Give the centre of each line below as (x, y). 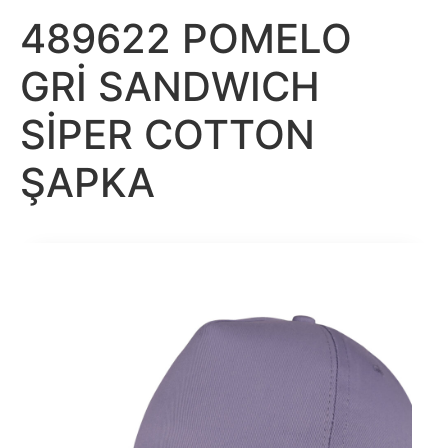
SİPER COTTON (167, 134)
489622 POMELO (186, 38)
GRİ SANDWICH (170, 86)
